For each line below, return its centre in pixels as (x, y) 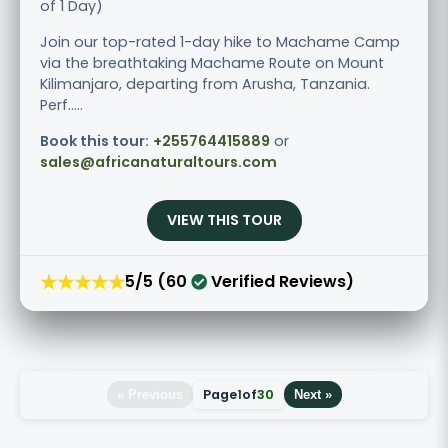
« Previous (149, 395)
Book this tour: (94, 140)
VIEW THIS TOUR (224, 219)
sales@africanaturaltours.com (158, 161)
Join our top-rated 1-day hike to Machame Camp (220, 41)
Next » (312, 395)
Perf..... (61, 104)
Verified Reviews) (280, 282)
